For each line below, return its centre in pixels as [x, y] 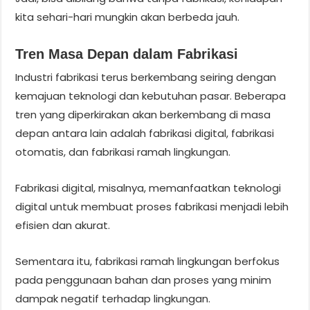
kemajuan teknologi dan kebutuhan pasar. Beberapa [151, 95]
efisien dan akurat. [63, 225]
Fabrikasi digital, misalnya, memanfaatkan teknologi [148, 188]
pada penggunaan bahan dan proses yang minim [144, 280]
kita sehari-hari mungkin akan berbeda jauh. [128, 17]
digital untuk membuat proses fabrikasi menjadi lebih [152, 206]
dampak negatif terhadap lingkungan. [113, 298]
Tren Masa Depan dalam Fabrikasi [127, 54]
